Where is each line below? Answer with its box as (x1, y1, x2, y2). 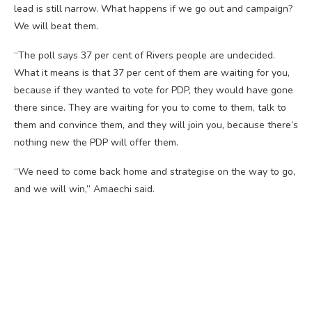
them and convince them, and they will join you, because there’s (14, 118, 298, 132)
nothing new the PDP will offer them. (14, 135, 178, 149)
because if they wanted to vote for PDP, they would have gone (14, 83, 293, 97)
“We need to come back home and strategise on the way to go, (14, 164, 295, 178)
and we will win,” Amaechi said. (14, 182, 155, 196)
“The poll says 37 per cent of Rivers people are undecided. (14, 48, 275, 62)
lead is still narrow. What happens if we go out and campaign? (14, 1, 292, 15)
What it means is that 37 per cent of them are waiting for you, (14, 65, 290, 79)
